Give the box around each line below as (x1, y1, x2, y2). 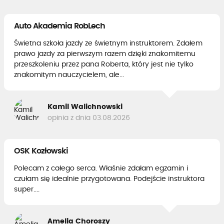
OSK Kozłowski (14, 147, 68, 155)
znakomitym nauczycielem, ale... (14, 71, 124, 78)
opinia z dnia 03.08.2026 (47, 114, 130, 121)
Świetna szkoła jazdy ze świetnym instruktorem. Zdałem (14, 40, 202, 47)
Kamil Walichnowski (47, 103, 122, 110)
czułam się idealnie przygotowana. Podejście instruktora (14, 175, 204, 182)
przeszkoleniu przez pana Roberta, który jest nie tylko (14, 61, 193, 68)
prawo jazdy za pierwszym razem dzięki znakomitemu (14, 50, 195, 57)
